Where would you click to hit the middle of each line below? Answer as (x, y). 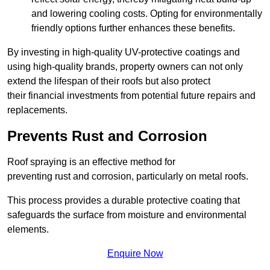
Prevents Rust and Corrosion (107, 136)
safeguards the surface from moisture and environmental (127, 215)
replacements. (37, 110)
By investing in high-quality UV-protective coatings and (124, 52)
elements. (28, 230)
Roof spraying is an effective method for (91, 162)
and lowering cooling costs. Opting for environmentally (147, 14)
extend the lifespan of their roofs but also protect (109, 81)
